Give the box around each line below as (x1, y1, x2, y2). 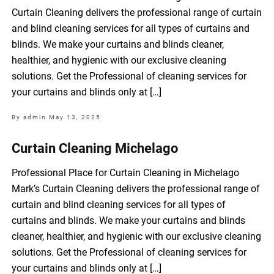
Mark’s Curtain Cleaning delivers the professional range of (12, 183, 261, 195)
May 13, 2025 (49, 114, 102, 121)
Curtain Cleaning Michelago (12, 141, 179, 157)
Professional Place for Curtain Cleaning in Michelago (12, 167, 240, 179)
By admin (12, 114, 50, 121)
